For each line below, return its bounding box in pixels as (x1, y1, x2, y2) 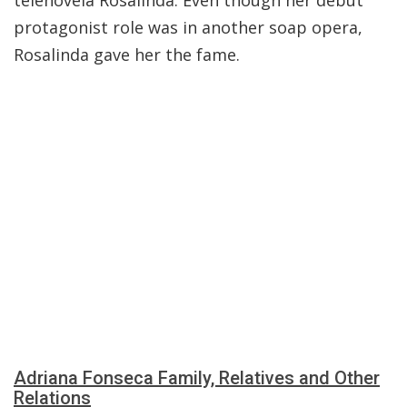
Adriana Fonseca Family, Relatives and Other (14, 367, 380, 389)
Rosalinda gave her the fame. (14, 44, 240, 65)
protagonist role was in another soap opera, (14, 16, 362, 38)
